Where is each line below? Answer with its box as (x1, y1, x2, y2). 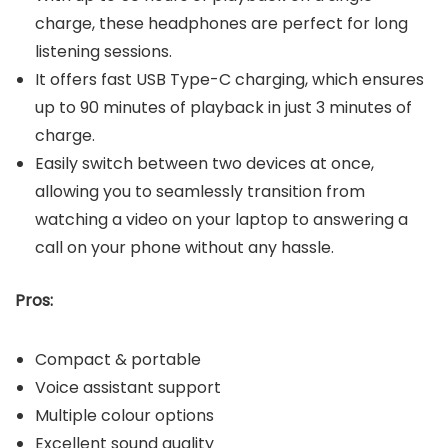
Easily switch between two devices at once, (35, 152, 374, 176)
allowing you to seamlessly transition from (35, 180, 365, 204)
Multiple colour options (35, 404, 214, 428)
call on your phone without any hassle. (35, 236, 334, 260)
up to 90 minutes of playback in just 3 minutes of (35, 96, 412, 120)
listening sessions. (35, 40, 172, 64)
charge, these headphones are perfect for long (35, 12, 408, 36)
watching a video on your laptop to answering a (35, 208, 408, 232)
